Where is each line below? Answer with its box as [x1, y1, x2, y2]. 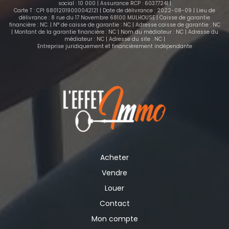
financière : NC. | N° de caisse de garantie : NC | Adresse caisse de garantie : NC [9, 21, 220, 29]
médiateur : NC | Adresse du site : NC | [64, 35, 165, 43]
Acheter [100, 152, 129, 163]
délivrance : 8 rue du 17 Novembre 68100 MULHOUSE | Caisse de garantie [19, 14, 210, 22]
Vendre [102, 168, 127, 178]
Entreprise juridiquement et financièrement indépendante [37, 42, 192, 51]
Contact [99, 198, 130, 209]
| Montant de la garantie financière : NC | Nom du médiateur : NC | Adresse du [11, 28, 218, 36]
